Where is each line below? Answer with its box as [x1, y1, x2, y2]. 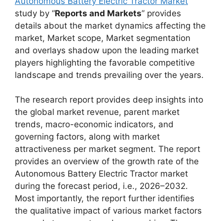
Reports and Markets [55, 8, 142, 18]
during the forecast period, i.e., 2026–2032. [15, 181, 188, 191]
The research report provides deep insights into [15, 95, 203, 105]
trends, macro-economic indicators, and [15, 119, 174, 129]
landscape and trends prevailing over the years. [15, 70, 204, 80]
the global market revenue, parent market [15, 107, 180, 117]
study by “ [15, 8, 55, 18]
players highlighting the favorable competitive [15, 57, 195, 68]
